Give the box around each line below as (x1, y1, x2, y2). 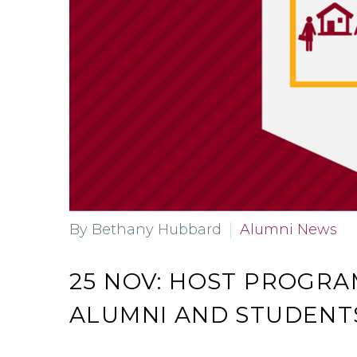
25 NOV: (69, 268, 170, 296)
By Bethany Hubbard (69, 220, 222, 238)
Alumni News (240, 220, 337, 238)
